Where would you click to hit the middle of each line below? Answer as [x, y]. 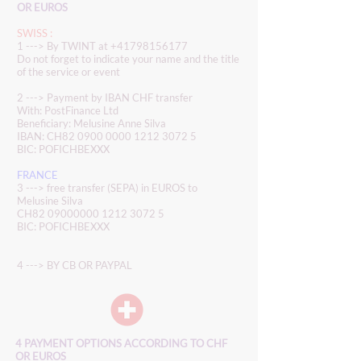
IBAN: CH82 [47, 136]
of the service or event [68, 72]
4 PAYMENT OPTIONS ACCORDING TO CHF [121, 343]
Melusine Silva [50, 201]
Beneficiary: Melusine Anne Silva [91, 123]
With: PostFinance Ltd [68, 110]
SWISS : [35, 33]
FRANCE [40, 175]
